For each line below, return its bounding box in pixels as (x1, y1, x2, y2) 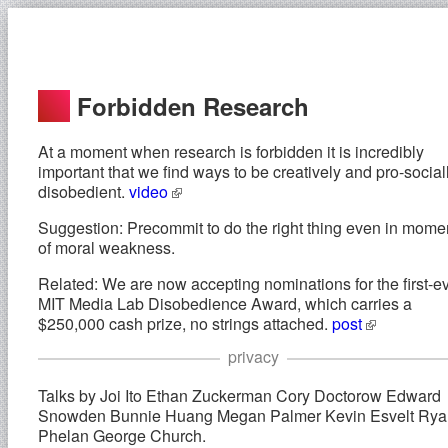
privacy (219, 345, 287, 369)
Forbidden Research (70, 88, 309, 123)
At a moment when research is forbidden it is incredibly (38, 139, 424, 163)
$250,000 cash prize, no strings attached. (38, 311, 332, 335)
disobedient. (38, 179, 129, 203)
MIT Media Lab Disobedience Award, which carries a (38, 291, 412, 315)
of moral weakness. (38, 235, 175, 259)
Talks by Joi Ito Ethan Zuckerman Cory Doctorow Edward (38, 383, 441, 407)
